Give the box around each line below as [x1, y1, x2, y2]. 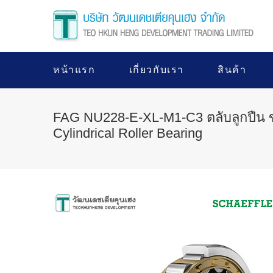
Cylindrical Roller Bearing [53, 126, 202, 141]
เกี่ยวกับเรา [129, 65, 185, 75]
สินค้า [218, 65, 247, 75]
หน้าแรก [53, 65, 96, 75]
